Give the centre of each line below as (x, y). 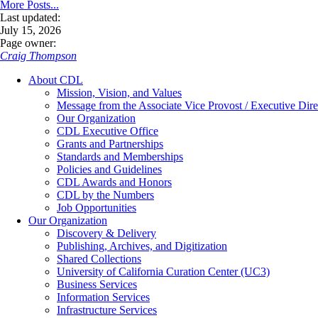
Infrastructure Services (107, 310)
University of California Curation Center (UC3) (163, 272)
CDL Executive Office (108, 131)
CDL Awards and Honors (114, 182)
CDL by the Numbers (105, 195)
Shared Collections (99, 259)
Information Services (103, 297)
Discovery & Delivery (106, 234)
